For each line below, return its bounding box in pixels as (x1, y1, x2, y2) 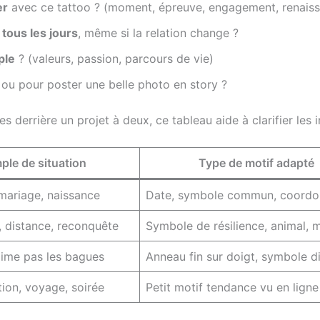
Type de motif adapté (198, 156, 314, 171)
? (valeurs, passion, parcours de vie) (15, 51, 214, 66)
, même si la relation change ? (78, 25, 239, 40)
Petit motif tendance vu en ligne (146, 280, 319, 295)
